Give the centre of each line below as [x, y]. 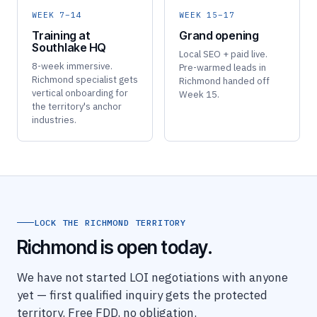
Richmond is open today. [115, 247]
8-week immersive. [72, 67]
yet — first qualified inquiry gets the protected [142, 295]
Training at [61, 36]
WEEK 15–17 [207, 15]
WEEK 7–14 [57, 15]
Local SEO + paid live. [223, 54]
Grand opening [219, 36]
